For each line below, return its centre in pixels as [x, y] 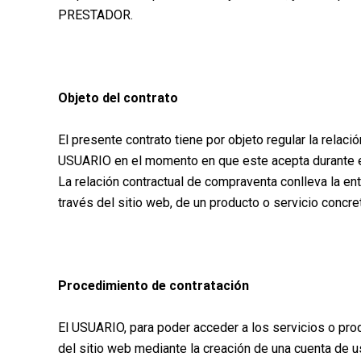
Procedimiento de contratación [154, 286]
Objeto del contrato [118, 98]
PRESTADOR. [95, 15]
